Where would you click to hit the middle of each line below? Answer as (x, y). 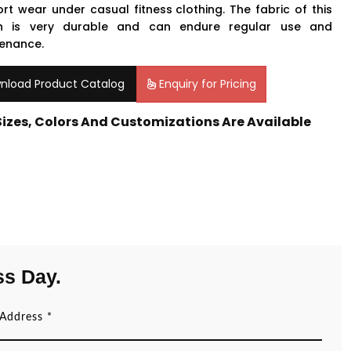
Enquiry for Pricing (206, 84)
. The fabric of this (277, 10)
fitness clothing (178, 10)
